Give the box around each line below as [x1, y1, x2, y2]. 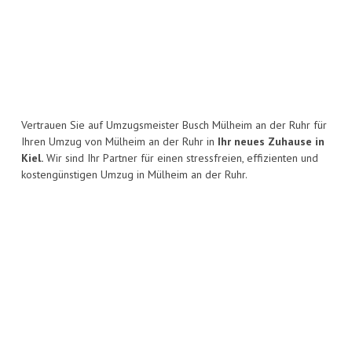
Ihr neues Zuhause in [218, 134, 324, 149]
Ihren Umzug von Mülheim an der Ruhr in [21, 134, 218, 149]
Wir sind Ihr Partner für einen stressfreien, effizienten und [43, 151, 318, 166]
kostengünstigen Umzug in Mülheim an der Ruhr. [21, 167, 247, 182]
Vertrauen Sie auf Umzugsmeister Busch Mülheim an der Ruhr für [21, 118, 327, 133]
